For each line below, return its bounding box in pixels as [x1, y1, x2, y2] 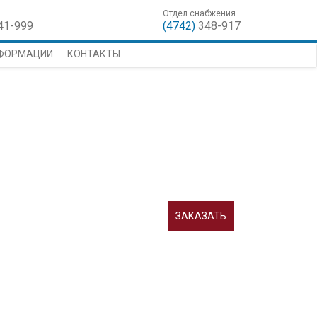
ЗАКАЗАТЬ [175, 210, 226, 221]
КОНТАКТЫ [67, 48, 120, 59]
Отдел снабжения [162, 8, 236, 18]
